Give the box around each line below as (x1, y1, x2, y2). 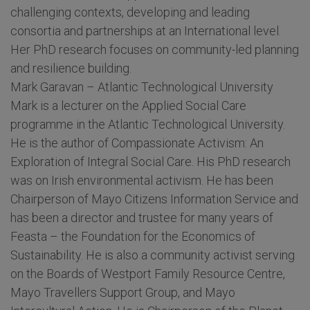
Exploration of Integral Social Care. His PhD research (10, 154, 291, 170)
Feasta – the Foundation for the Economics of (10, 229, 255, 244)
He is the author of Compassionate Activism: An (10, 136, 264, 151)
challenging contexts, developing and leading (10, 5, 250, 20)
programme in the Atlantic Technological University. (10, 117, 285, 132)
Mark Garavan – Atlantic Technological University (10, 80, 273, 95)
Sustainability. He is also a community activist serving (10, 248, 295, 263)
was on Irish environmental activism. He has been (10, 173, 273, 188)
